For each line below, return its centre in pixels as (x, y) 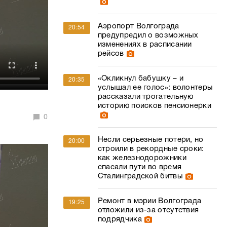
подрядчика (120, 219)
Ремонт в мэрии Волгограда (149, 201)
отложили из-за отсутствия (148, 210)
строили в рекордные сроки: (151, 149)
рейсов (111, 54)
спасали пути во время (140, 167)
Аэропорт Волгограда (138, 26)
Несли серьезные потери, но (150, 140)
